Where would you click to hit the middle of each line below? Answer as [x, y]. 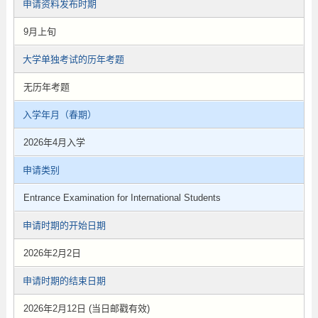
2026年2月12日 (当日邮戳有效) [86, 308]
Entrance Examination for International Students [122, 198]
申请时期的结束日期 [64, 281]
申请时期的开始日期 [64, 225]
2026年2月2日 [52, 253]
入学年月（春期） [59, 115]
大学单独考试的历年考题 [73, 59]
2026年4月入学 [54, 142]
